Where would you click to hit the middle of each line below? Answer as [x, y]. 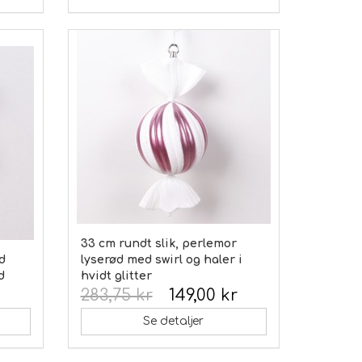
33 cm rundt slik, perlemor [158, 243]
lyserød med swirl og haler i [161, 259]
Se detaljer [174, 321]
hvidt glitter [116, 276]
